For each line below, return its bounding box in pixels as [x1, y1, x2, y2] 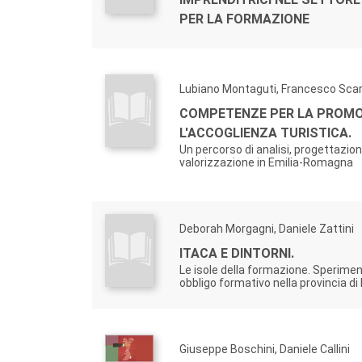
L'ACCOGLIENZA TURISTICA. [179, 125, 351, 141]
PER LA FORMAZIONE [179, 11, 309, 27]
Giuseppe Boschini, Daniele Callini [179, 343, 350, 356]
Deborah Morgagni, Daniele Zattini [179, 222, 354, 235]
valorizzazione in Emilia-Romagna [179, 156, 353, 169]
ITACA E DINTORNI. [179, 246, 294, 261]
